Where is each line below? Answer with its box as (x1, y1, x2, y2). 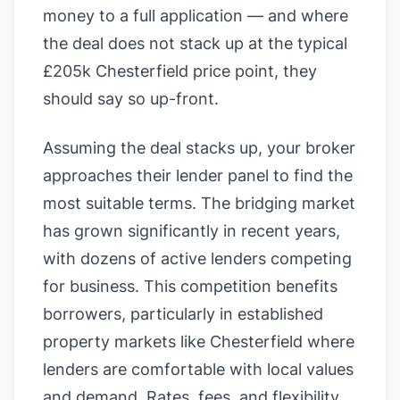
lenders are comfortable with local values (43, 360, 354, 379)
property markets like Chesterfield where (43, 332, 354, 351)
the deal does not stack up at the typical (43, 34, 347, 53)
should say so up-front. (43, 89, 219, 108)
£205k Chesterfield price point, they (43, 62, 317, 80)
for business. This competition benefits (43, 277, 337, 296)
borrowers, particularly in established (43, 304, 323, 323)
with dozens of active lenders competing (43, 249, 352, 268)
